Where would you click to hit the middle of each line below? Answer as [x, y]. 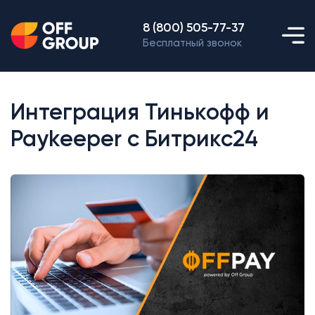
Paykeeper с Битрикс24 [134, 140]
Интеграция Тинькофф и [140, 113]
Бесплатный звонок [193, 44]
